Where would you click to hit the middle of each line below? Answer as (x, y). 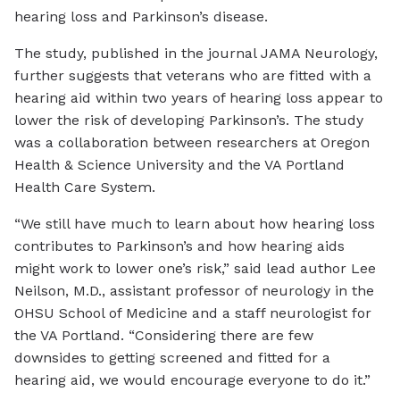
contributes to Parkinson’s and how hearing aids (179, 246)
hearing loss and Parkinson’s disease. (141, 17)
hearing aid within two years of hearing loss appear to (199, 98)
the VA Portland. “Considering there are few (164, 336)
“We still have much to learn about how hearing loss (195, 224)
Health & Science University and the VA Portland (179, 165)
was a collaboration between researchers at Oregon (192, 143)
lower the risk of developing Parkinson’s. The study (189, 121)
